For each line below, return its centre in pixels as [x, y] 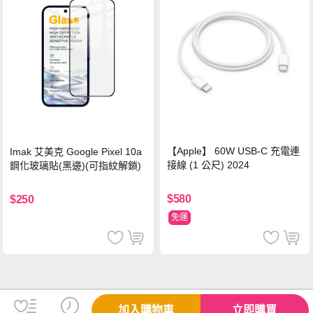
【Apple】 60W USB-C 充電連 [234, 151]
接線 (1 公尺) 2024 [209, 165]
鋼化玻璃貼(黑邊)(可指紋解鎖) [76, 166]
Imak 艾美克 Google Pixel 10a [76, 152]
